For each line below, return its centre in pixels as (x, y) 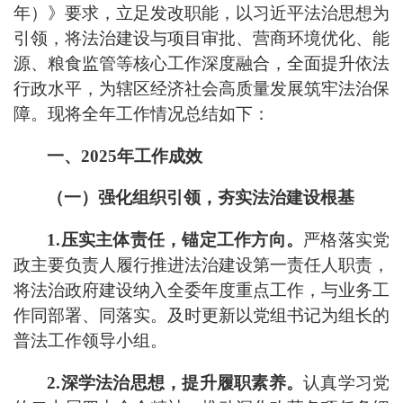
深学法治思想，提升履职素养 (173, 382)
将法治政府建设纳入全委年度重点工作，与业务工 (201, 290)
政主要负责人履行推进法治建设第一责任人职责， (201, 264)
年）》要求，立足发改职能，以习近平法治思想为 (201, 13)
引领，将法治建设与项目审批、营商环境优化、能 (201, 38)
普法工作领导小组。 (90, 340)
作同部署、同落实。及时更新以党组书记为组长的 (201, 315)
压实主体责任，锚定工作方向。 (182, 239)
